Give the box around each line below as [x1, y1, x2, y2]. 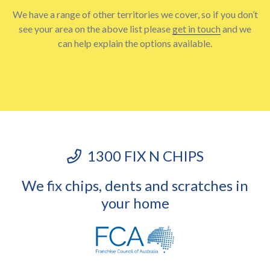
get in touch [172, 23, 221, 34]
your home [101, 194, 169, 212]
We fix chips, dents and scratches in [22, 177, 248, 194]
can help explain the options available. [58, 37, 212, 49]
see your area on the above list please [19, 23, 172, 34]
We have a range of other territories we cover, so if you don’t [12, 8, 258, 20]
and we [221, 23, 251, 34]
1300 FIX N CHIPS [81, 147, 204, 165]
